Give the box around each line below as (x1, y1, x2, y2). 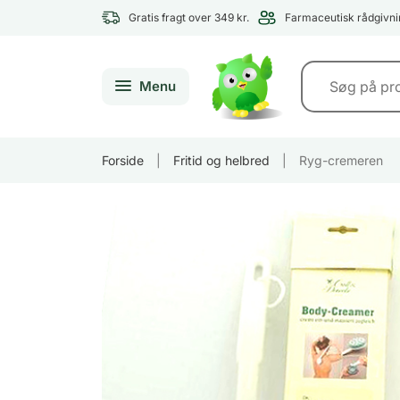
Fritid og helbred (173, 152, 270, 168)
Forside (102, 152, 144, 168)
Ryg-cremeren (299, 152, 383, 168)
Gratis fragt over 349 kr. (129, 11, 249, 24)
